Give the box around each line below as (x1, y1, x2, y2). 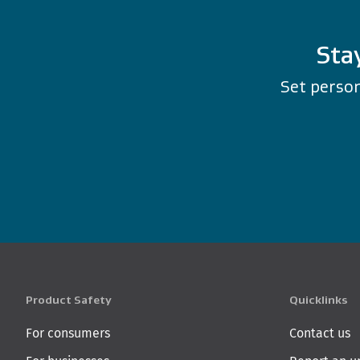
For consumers (26, 324, 110, 343)
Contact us (289, 324, 350, 343)
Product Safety (26, 293, 112, 307)
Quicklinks (289, 293, 348, 307)
